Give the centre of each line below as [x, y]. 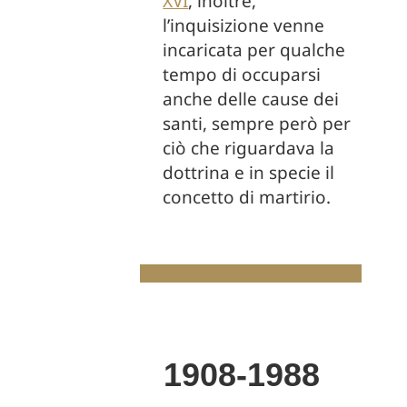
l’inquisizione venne [244, 25]
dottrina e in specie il [249, 173]
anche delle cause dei [251, 99]
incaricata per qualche [254, 50]
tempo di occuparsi [242, 74]
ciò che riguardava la [249, 148]
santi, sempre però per [257, 124]
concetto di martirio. [247, 197]
